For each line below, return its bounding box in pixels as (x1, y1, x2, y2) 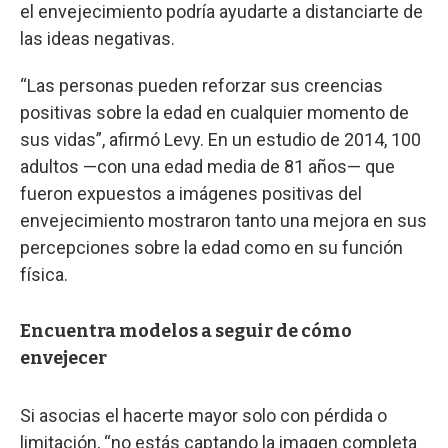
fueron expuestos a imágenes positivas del (20, 182, 362, 204)
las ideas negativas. (20, 27, 175, 49)
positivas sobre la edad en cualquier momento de (20, 101, 409, 123)
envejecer (20, 346, 107, 369)
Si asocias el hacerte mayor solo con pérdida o (20, 404, 387, 426)
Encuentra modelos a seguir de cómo (20, 319, 352, 342)
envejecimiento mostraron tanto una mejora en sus (20, 209, 427, 231)
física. (20, 263, 68, 285)
